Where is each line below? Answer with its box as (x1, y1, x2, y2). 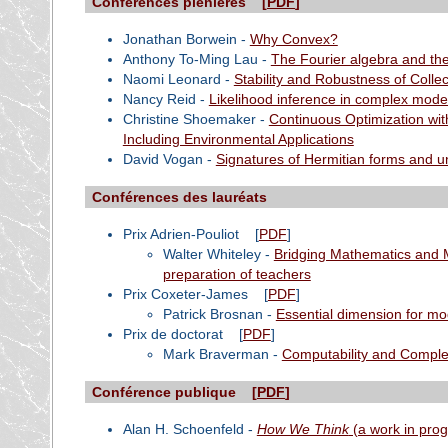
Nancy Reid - (122, 91, 209, 108)
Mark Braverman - (162, 346, 282, 363)
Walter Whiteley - (162, 246, 274, 263)
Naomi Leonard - (122, 71, 234, 88)
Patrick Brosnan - (162, 306, 276, 323)
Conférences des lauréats (91, 188, 267, 205)
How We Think (256, 421, 349, 437)
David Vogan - (122, 151, 216, 168)
